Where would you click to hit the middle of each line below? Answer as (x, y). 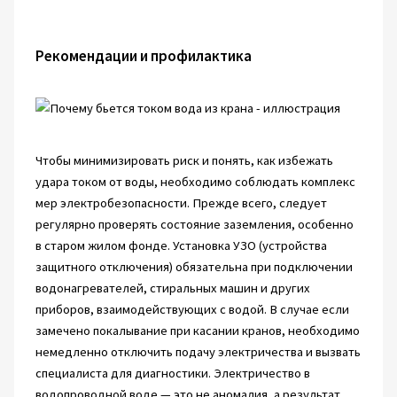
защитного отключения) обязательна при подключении (194, 267)
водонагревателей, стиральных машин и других (172, 288)
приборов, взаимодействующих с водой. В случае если (192, 310)
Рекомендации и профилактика (143, 56)
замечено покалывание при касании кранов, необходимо (197, 331)
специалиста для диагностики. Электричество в (172, 374)
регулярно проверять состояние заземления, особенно (194, 225)
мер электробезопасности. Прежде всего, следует (181, 203)
